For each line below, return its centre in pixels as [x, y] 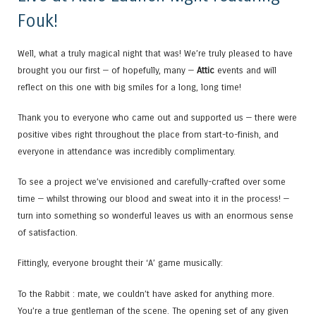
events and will [245, 70]
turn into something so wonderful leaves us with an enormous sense [156, 216]
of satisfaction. [48, 233]
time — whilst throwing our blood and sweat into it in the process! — [153, 199]
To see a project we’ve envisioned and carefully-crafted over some [152, 182]
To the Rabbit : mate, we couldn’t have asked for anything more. [146, 293]
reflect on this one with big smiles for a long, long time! [129, 87]
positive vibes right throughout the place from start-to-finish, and [148, 134]
